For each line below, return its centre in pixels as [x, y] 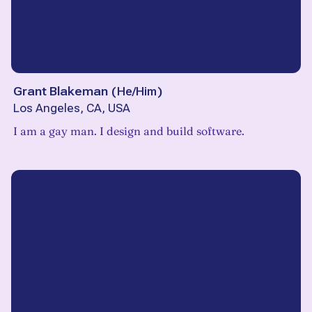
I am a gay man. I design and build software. [129, 131]
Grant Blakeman [61, 92]
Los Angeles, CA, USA [72, 109]
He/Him [137, 92]
